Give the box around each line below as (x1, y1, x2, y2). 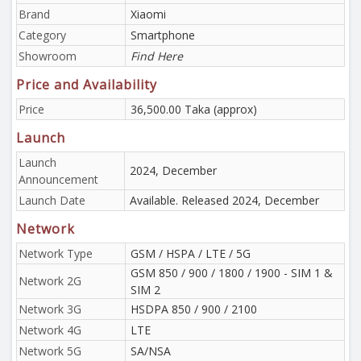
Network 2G (19, 273, 81, 288)
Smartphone (131, 27, 195, 43)
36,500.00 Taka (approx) (131, 102, 257, 117)
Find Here (131, 48, 183, 64)
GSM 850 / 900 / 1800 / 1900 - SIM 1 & (131, 265, 333, 280)
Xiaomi (131, 6, 166, 22)
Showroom (19, 48, 77, 64)
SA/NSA (131, 343, 171, 359)
